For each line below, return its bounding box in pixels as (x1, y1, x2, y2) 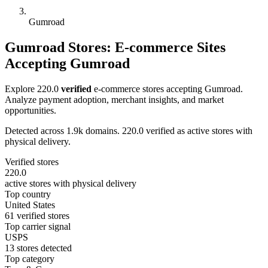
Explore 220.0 (5, 83, 61, 94)
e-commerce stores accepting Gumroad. (92, 83, 243, 94)
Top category (5, 253, 54, 264)
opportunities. (5, 105, 56, 115)
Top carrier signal (5, 221, 71, 232)
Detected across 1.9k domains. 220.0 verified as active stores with (5, 125, 252, 136)
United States (5, 199, 55, 210)
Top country (5, 188, 51, 199)
